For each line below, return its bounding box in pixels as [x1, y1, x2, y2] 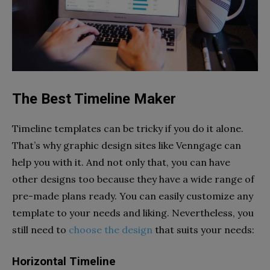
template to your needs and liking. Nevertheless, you [12, 206, 254, 219]
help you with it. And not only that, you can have [12, 155, 230, 168]
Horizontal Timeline [12, 254, 116, 268]
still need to [12, 223, 69, 236]
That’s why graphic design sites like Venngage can [12, 139, 241, 151]
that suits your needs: [152, 223, 254, 236]
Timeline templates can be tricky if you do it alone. [12, 122, 243, 134]
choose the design [69, 223, 152, 236]
